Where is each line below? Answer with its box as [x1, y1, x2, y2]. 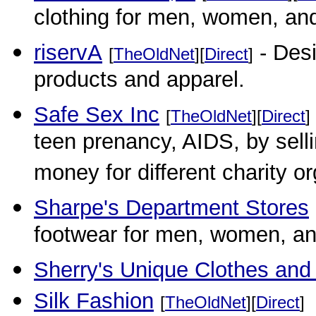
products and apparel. [34, 67, 245, 97]
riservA [34, 40, 102, 65]
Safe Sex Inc [34, 102, 159, 127]
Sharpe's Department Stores [34, 195, 309, 220]
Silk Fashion [34, 288, 154, 313]
